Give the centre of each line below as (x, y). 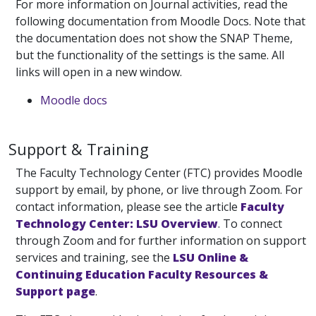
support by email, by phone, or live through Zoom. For (159, 189)
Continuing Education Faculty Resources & (142, 274)
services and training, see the (94, 257)
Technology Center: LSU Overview (117, 223)
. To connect (250, 223)
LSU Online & (211, 257)
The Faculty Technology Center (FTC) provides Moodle (159, 172)
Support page (55, 291)
